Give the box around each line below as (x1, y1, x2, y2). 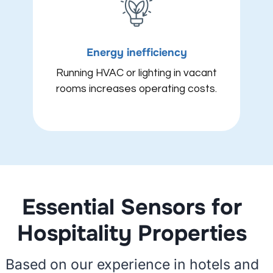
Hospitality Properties (17, 219, 247, 248)
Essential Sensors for (22, 193, 242, 222)
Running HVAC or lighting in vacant (56, 68, 217, 79)
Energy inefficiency (86, 46, 187, 60)
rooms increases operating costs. (56, 83, 217, 95)
